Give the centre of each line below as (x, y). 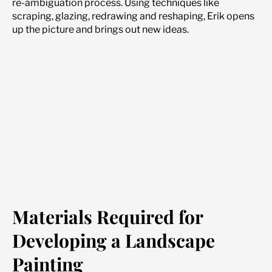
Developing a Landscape (114, 240)
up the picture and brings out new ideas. (100, 30)
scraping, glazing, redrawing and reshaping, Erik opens (133, 16)
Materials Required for (107, 216)
